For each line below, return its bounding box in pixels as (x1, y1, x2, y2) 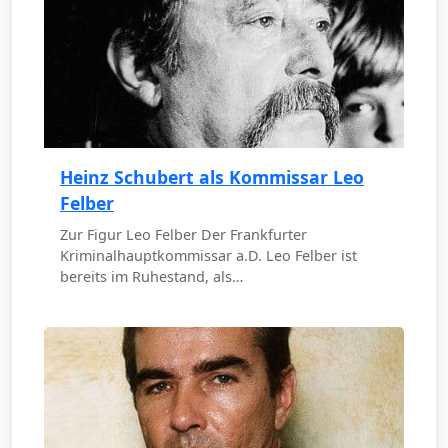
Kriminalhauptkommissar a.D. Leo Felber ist (60, 245, 357, 265)
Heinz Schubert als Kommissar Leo (60, 164, 364, 189)
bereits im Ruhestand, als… (60, 266, 243, 286)
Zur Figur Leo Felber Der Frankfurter (60, 224, 307, 244)
